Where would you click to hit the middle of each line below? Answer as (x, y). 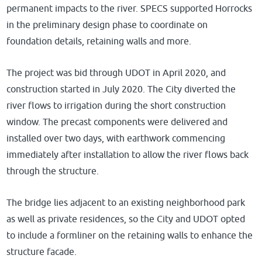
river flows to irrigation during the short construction (116, 106)
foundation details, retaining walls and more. (99, 41)
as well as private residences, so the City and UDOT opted (126, 219)
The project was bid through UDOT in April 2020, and (116, 73)
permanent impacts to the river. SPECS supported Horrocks (130, 8)
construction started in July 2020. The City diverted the (121, 89)
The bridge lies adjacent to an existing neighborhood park (126, 203)
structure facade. (42, 252)
